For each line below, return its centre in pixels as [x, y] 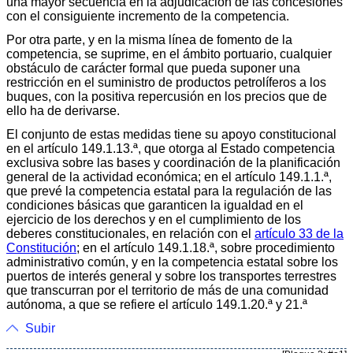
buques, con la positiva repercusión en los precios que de [167, 96]
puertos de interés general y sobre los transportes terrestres [171, 276]
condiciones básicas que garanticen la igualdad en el [155, 205]
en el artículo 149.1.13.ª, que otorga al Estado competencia [171, 148]
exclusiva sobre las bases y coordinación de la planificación [173, 162]
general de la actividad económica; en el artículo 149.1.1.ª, [169, 176]
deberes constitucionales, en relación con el [130, 233]
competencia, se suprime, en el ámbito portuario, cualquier [169, 54]
